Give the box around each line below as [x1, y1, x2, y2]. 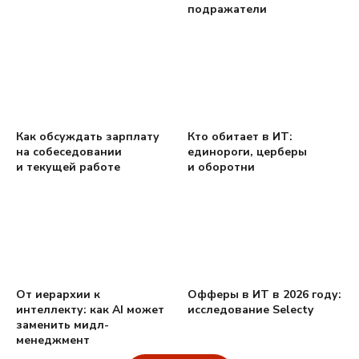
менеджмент [16, 333, 90, 349]
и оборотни [188, 159, 255, 175]
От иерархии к [16, 287, 100, 303]
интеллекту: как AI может [16, 302, 164, 318]
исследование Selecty [188, 302, 313, 318]
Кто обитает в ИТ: [188, 129, 292, 145]
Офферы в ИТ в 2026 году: [188, 287, 341, 303]
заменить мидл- [16, 317, 109, 333]
